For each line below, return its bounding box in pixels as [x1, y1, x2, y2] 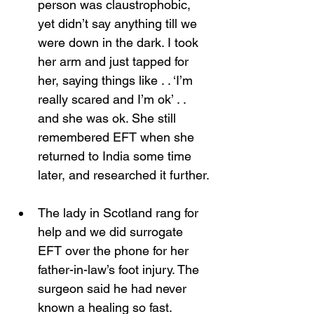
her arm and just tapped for [38, 54, 192, 69]
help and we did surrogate [38, 224, 186, 239]
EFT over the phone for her [38, 243, 192, 258]
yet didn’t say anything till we [38, 16, 200, 31]
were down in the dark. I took [38, 35, 202, 50]
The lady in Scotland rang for [38, 205, 202, 220]
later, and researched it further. [38, 168, 210, 182]
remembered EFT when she [38, 130, 198, 144]
